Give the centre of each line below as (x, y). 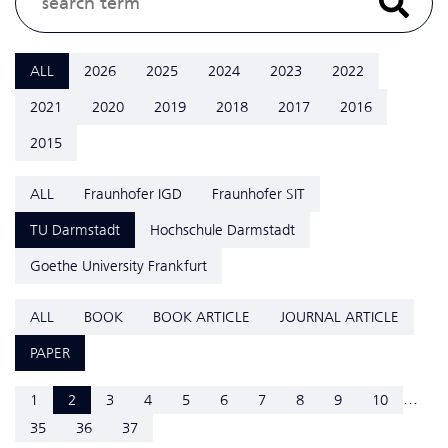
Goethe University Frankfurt (118, 265)
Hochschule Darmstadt (222, 229)
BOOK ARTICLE (201, 316)
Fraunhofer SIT (258, 193)
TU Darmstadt (75, 229)
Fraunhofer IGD (133, 193)
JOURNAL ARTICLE (339, 316)
